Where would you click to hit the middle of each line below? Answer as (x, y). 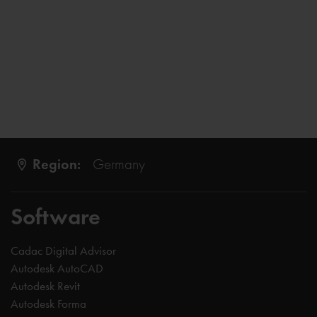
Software (56, 217)
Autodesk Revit (45, 286)
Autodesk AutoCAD (57, 268)
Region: (56, 165)
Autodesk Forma (48, 304)
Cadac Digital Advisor (63, 250)
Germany (119, 164)
